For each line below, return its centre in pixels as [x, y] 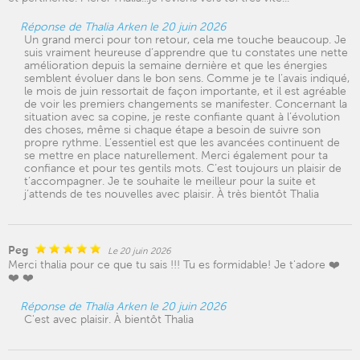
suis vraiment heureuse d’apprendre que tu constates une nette [186, 52]
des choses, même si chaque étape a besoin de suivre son [172, 129]
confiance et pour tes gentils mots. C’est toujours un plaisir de [183, 168]
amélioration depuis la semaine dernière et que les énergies [176, 65]
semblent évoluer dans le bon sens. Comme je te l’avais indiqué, [187, 78]
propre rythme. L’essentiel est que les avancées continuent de [182, 142]
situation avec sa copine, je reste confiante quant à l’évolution [182, 117]
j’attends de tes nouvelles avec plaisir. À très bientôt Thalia [172, 194]
